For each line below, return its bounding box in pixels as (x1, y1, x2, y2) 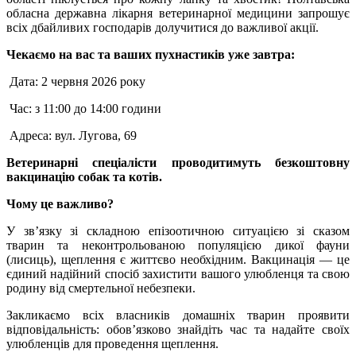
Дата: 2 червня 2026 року (6, 74, 145, 88)
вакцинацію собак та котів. (6, 169, 162, 184)
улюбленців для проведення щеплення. (6, 336, 219, 350)
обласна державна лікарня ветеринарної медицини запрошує (6, 6, 350, 20)
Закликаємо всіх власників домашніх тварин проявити (6, 308, 350, 322)
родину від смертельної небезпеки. (6, 281, 195, 295)
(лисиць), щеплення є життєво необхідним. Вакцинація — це (6, 252, 350, 266)
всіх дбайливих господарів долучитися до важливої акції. (6, 20, 319, 34)
